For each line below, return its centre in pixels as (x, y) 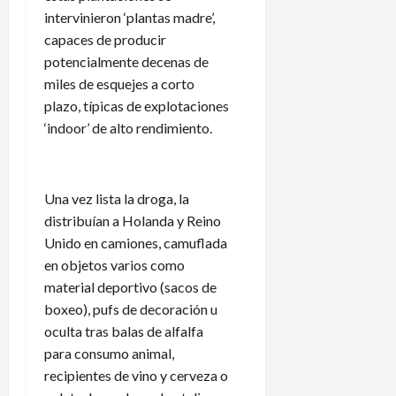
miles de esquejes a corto (119, 83)
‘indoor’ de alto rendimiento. (128, 127)
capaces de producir (105, 39)
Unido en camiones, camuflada (136, 242)
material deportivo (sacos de (130, 286)
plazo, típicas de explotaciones (137, 105)
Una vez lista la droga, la (117, 198)
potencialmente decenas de (126, 61)
